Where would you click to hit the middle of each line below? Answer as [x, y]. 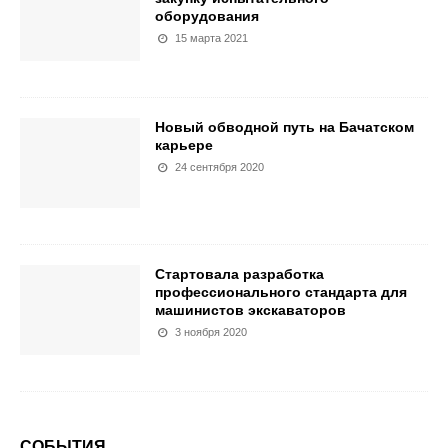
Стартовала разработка [239, 274]
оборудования [207, 16]
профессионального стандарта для [281, 292]
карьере [184, 145]
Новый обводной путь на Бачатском [284, 127]
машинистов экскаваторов [250, 310]
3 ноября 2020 [211, 332]
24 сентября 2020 [220, 167]
